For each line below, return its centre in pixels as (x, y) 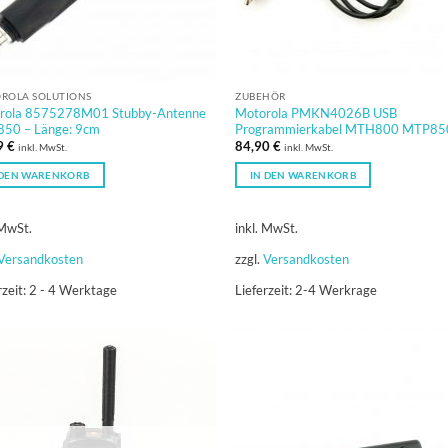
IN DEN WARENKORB (303, 175)
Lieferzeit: (265, 290)
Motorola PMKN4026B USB (316, 112)
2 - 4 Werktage (72, 290)
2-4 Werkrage (336, 290)
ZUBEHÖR (260, 96)
